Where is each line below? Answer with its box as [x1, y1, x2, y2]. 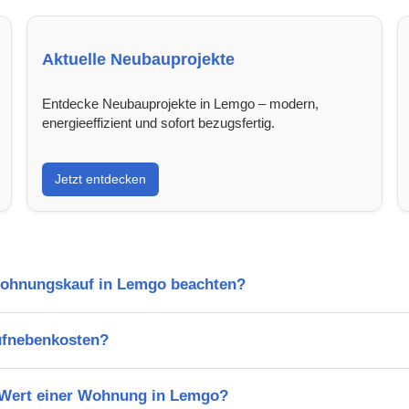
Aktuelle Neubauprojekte [42, 49, 236, 68]
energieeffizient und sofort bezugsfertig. [42, 114, 276, 131]
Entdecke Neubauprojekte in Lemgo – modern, [42, 95, 320, 111]
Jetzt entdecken [55, 171, 147, 186]
